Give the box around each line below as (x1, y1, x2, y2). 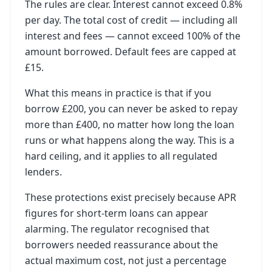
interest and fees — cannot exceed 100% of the (25, 29, 240, 42)
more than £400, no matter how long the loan (25, 118, 234, 131)
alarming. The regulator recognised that (25, 222, 209, 236)
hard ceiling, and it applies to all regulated (25, 149, 217, 163)
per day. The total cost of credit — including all (25, 13, 237, 27)
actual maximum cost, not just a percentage (25, 254, 226, 267)
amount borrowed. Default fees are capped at (25, 45, 236, 58)
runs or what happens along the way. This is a (25, 134, 234, 147)
